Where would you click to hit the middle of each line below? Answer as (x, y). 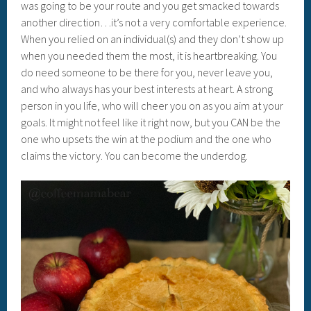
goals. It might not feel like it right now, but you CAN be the (151, 122)
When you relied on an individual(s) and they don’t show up (153, 39)
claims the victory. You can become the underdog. (135, 155)
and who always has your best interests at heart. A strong (147, 89)
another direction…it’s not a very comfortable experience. (154, 22)
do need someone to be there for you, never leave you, (147, 72)
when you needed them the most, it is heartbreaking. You (149, 55)
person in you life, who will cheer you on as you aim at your (152, 105)
